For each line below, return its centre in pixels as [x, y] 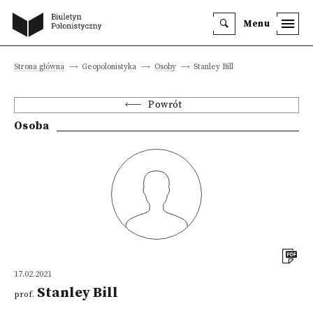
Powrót [165, 105]
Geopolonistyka [109, 67]
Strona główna [39, 67]
